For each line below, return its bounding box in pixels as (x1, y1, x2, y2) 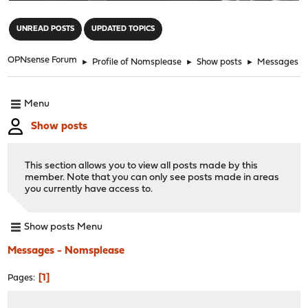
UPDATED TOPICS (91, 25, 155, 33)
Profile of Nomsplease (92, 57, 182, 67)
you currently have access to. (25, 184, 153, 195)
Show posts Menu (24, 222, 103, 233)
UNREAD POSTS (16, 25, 75, 33)
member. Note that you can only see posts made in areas (25, 172, 280, 183)
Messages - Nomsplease (8, 245, 125, 256)
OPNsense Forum (8, 55, 78, 65)
